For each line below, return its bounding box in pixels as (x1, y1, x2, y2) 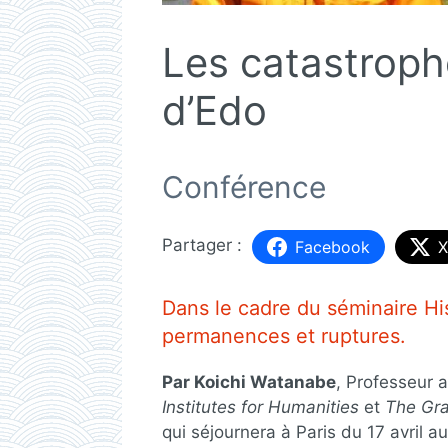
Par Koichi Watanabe (162, 372, 336, 392)
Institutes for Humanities (162, 397, 359, 417)
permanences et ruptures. (162, 324, 406, 348)
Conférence (162, 168, 326, 205)
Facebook (295, 236, 370, 257)
